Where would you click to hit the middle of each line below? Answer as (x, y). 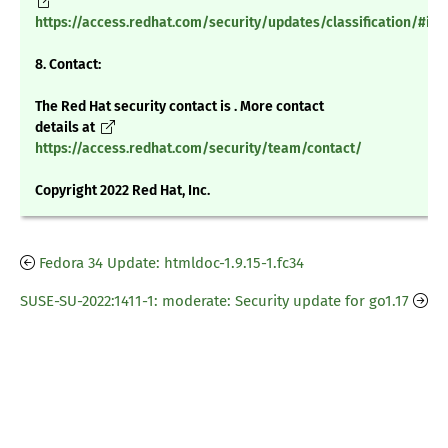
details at (66, 128)
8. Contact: (68, 65)
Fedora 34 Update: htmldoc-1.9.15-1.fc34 (171, 263)
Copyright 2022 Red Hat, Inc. (122, 191)
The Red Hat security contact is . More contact (179, 107)
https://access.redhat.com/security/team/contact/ (198, 149)
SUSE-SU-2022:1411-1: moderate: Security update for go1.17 (214, 301)
